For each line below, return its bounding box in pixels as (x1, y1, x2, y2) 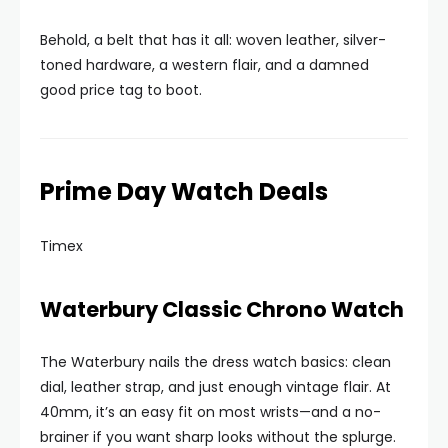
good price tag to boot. (40, 80, 202, 100)
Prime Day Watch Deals (40, 175, 328, 208)
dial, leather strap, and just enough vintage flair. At (40, 377, 391, 397)
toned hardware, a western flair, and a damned (40, 55, 369, 75)
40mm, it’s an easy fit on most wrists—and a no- (40, 402, 381, 422)
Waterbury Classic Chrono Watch (40, 295, 404, 324)
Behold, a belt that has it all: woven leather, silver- (40, 30, 386, 50)
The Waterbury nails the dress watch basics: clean (40, 352, 391, 372)
